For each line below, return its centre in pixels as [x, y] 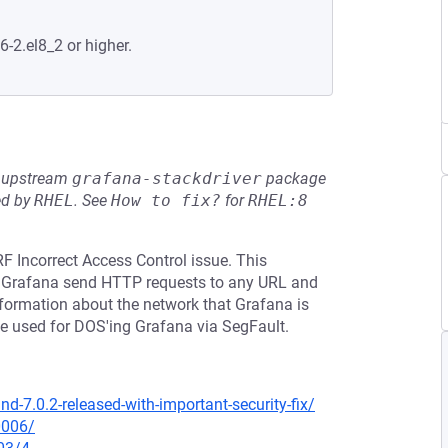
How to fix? [166, 200]
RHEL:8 [278, 200]
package [294, 178]
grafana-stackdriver [167, 178]
